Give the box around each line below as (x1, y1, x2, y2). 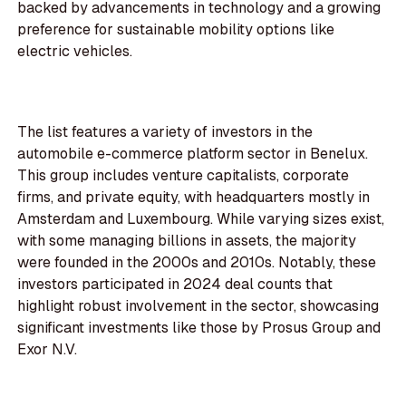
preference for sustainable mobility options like (17, 20, 335, 40)
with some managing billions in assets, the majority (17, 231, 357, 251)
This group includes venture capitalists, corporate (17, 166, 350, 186)
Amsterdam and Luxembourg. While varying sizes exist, (17, 209, 385, 229)
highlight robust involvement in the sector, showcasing (17, 296, 380, 316)
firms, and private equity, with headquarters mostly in (17, 188, 371, 208)
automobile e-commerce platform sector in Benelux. (17, 144, 369, 164)
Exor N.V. (17, 340, 78, 360)
